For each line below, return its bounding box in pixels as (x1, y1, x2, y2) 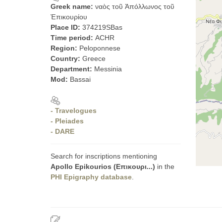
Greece (82, 55, 106, 62)
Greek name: (51, 2, 95, 10)
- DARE (51, 127, 74, 135)
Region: (51, 44, 79, 52)
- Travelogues (51, 107, 97, 114)
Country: (51, 55, 82, 62)
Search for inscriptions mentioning (51, 152, 157, 160)
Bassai (70, 75, 91, 83)
